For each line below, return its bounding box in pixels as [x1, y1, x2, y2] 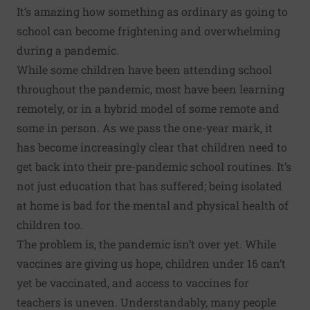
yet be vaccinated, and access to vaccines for [17, 275, 249, 290]
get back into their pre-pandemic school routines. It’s [17, 158, 291, 174]
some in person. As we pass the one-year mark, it [17, 120, 273, 135]
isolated [241, 178, 282, 193]
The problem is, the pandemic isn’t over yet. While [17, 236, 276, 251]
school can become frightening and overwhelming [17, 23, 280, 38]
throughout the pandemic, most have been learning [17, 81, 284, 96]
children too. [17, 217, 83, 232]
